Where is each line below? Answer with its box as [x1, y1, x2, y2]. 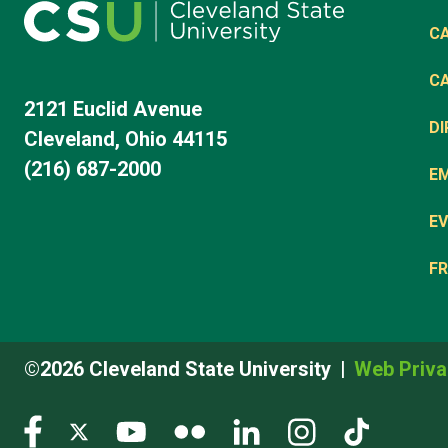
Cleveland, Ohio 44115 [24, 126, 227, 151]
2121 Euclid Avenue [24, 96, 202, 121]
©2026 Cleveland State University [24, 357, 331, 382]
